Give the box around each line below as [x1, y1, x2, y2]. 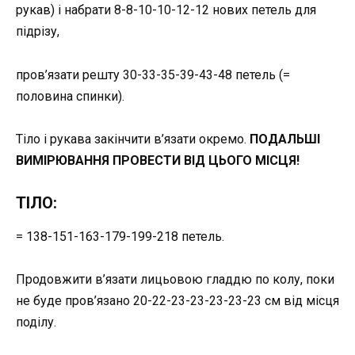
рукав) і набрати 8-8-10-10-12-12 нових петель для [16, 2, 316, 18]
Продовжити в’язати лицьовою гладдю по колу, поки [16, 272, 334, 288]
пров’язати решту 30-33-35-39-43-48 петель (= [16, 67, 290, 82]
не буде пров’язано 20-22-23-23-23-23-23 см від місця [16, 293, 339, 309]
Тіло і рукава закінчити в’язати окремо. [16, 131, 250, 147]
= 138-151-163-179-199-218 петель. [16, 228, 224, 244]
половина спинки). [16, 88, 124, 104]
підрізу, [16, 24, 59, 40]
